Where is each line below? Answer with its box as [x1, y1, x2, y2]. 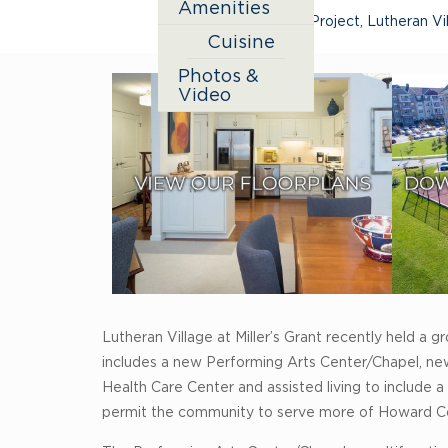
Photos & [178, 66, 259, 86]
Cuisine [207, 32, 275, 52]
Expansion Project [236, 13, 360, 28]
